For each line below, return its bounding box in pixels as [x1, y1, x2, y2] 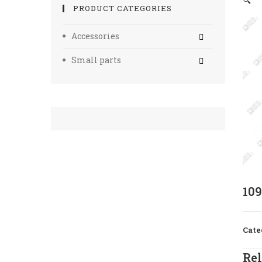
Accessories [71, 30, 119, 42]
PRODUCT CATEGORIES [73, 3, 172, 13]
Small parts [71, 54, 121, 65]
